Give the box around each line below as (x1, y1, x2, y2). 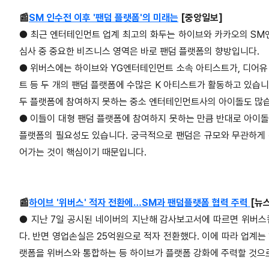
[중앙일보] (178, 12, 223, 24)
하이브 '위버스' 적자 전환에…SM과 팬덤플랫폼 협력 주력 (29, 197, 250, 209)
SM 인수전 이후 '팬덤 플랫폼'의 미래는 (29, 12, 178, 24)
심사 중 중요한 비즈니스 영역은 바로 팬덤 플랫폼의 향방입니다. (19, 46, 259, 58)
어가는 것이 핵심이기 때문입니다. (19, 147, 147, 159)
